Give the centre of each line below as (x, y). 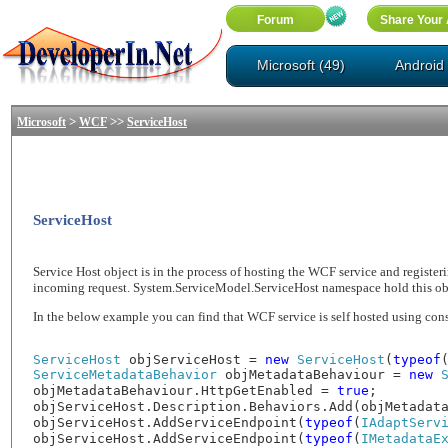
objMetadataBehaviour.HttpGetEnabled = (185, 390)
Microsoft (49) (301, 65)
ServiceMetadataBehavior (125, 374)
